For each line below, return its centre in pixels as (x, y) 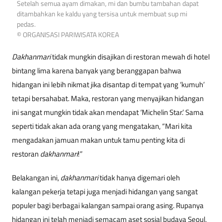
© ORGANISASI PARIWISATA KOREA (68, 35)
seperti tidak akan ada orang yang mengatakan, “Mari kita (102, 126)
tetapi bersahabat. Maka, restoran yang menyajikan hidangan (108, 99)
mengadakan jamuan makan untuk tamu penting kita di (98, 140)
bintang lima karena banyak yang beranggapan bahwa (97, 71)
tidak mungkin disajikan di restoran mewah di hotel (130, 57)
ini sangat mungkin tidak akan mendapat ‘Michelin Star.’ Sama (108, 112)
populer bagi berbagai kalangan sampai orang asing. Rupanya (108, 206)
